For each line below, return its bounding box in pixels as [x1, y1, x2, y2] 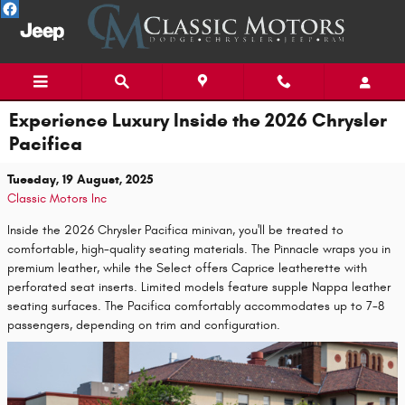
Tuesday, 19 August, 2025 [7, 172, 154, 187]
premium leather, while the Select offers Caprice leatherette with [7, 260, 367, 276]
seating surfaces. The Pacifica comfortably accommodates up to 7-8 [7, 298, 384, 314]
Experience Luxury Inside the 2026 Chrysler [9, 108, 387, 132]
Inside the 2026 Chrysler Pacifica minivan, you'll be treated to [7, 222, 344, 238]
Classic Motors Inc [7, 191, 107, 206]
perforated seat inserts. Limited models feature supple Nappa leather [7, 279, 391, 295]
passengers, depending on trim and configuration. [7, 317, 280, 333]
